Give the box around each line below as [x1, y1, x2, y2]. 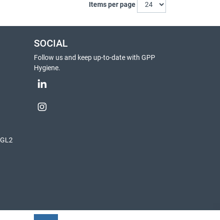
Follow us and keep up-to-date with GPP [34, 54, 155, 61]
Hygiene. [34, 64, 60, 72]
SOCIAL [34, 38, 68, 49]
